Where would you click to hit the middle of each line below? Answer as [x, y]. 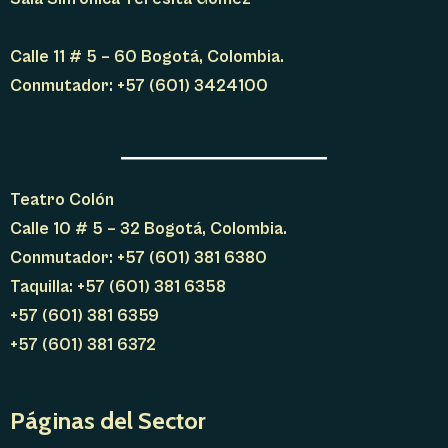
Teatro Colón [62, 199]
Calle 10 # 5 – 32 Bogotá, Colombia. [148, 228]
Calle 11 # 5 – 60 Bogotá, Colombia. [147, 57]
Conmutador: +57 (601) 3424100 [139, 86]
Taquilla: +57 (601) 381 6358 [118, 286]
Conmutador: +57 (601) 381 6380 [138, 257]
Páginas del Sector [108, 421]
